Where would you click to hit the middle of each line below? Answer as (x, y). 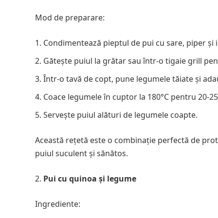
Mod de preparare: (70, 18)
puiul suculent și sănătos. (82, 154)
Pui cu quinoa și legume (90, 179)
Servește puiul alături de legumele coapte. (120, 115)
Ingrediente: (58, 204)
